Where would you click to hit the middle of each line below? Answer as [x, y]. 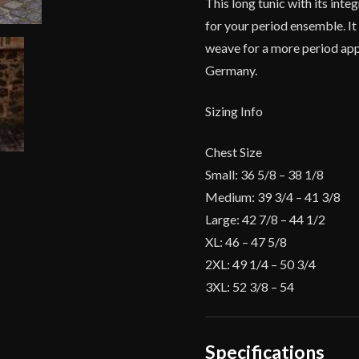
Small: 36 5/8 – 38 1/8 [265, 174]
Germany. [232, 70]
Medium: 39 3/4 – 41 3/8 [273, 196]
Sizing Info [234, 111]
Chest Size [234, 151]
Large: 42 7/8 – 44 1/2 [266, 219]
